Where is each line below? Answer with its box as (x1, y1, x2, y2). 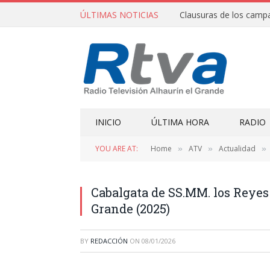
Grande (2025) (91, 201, 170, 216)
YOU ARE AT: (95, 143, 138, 154)
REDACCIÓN (90, 236, 128, 245)
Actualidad (219, 143, 256, 154)
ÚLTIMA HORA (151, 116, 209, 128)
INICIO (95, 116, 121, 128)
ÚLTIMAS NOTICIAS (80, 8, 159, 20)
